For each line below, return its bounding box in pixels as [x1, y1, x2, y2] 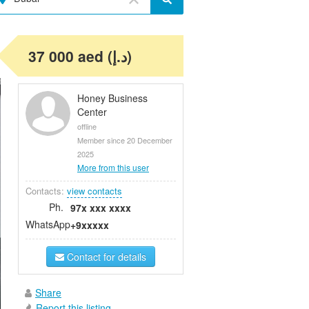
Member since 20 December [77, 134, 172, 146]
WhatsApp [26, 217, 70, 231]
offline [77, 120, 97, 132]
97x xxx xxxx [70, 200, 131, 215]
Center [77, 104, 107, 119]
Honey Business [77, 90, 148, 105]
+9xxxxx [70, 217, 109, 232]
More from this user [77, 161, 149, 173]
